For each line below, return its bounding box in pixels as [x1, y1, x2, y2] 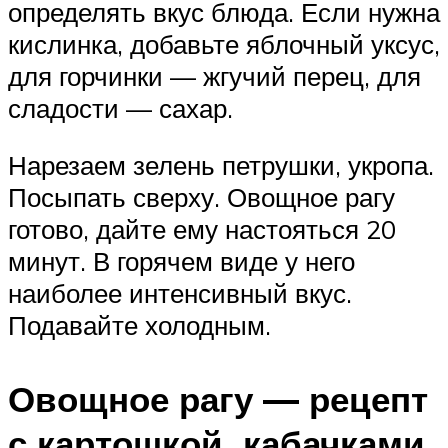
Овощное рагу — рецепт [8, 376, 428, 421]
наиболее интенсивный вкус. [8, 277, 352, 310]
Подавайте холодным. [8, 309, 271, 342]
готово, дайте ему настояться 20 [8, 213, 396, 246]
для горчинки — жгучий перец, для [8, 59, 421, 92]
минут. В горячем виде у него [8, 245, 355, 278]
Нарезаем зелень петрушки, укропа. [8, 149, 434, 182]
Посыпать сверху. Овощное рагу [8, 181, 395, 214]
